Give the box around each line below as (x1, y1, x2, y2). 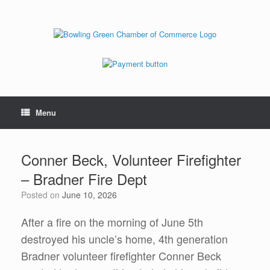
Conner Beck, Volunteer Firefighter (21, 149, 241, 171)
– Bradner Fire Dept (21, 168, 147, 190)
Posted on (27, 189, 62, 201)
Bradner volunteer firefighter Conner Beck (21, 248, 221, 264)
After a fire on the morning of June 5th (21, 214, 203, 230)
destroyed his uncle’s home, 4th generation (21, 231, 228, 247)
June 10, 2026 (62, 189, 117, 201)
